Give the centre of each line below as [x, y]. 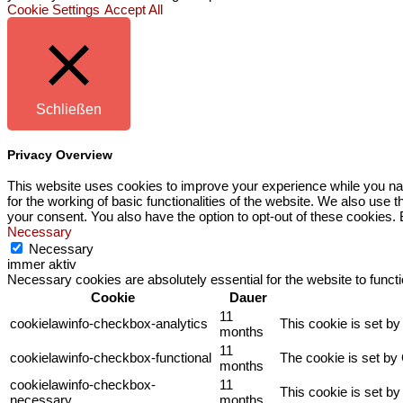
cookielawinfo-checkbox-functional [111, 358]
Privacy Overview [60, 154]
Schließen [69, 110]
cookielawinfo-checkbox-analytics [109, 324]
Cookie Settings [54, 10]
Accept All [134, 10]
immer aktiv [42, 264]
